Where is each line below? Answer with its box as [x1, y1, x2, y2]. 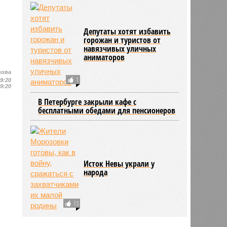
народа [84, 166, 108, 178]
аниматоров [84, 51, 125, 63]
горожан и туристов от [84, 34, 161, 46]
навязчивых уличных [84, 43, 157, 54]
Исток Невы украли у [84, 158, 155, 169]
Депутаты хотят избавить [84, 25, 171, 37]
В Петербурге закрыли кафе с [38, 96, 137, 107]
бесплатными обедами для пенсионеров [38, 104, 176, 116]
